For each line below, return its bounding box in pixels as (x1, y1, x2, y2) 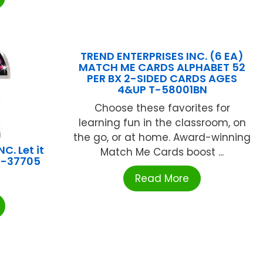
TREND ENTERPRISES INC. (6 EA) (80, 48, 244, 63)
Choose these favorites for (94, 100, 230, 115)
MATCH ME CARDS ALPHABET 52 (79, 59, 246, 75)
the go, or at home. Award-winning (73, 130, 251, 144)
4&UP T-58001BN (117, 82, 207, 97)
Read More (135, 171, 190, 186)
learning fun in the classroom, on (78, 115, 246, 130)
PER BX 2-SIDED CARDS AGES (87, 70, 238, 86)
